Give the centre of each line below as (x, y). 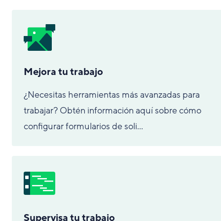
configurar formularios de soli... (83, 126)
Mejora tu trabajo (63, 72)
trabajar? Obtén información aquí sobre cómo (112, 110)
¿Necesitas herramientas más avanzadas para (112, 95)
